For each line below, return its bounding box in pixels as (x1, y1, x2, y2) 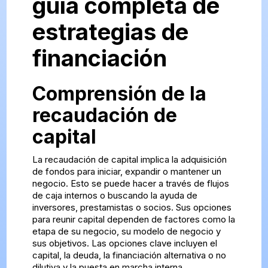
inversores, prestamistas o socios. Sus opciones (32, 202, 232, 214)
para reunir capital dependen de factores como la (32, 214, 235, 226)
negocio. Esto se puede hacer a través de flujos (32, 178, 229, 190)
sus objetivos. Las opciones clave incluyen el (32, 237, 217, 249)
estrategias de (32, 18, 188, 46)
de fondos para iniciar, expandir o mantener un (32, 166, 221, 178)
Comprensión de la (32, 82, 206, 106)
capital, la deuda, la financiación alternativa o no (32, 249, 226, 261)
